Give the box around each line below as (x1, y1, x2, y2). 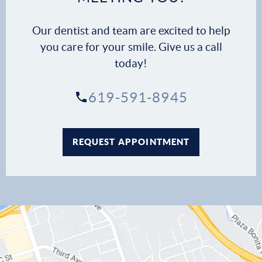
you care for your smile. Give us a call (40, 40, 222, 53)
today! (115, 57, 147, 70)
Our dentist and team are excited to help (32, 24, 230, 37)
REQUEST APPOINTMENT (72, 136, 190, 147)
